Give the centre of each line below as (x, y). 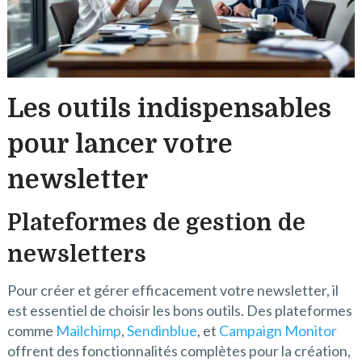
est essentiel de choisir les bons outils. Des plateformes (179, 311)
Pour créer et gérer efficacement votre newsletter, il (173, 290)
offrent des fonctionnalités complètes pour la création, (179, 351)
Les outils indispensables (169, 109)
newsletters (76, 255)
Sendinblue (162, 331)
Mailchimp (88, 331)
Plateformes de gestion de (156, 223)
